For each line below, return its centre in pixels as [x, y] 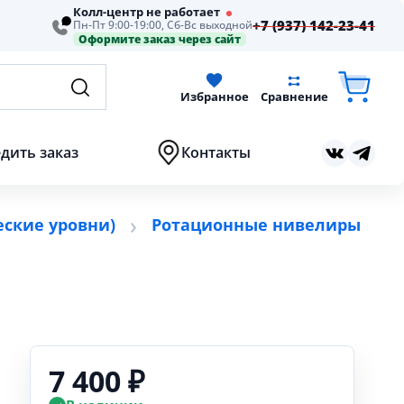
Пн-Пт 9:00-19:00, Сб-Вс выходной [163, 25]
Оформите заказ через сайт [160, 39]
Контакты [216, 152]
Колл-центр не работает [148, 12]
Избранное [215, 96]
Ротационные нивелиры [256, 225]
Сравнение [294, 96]
